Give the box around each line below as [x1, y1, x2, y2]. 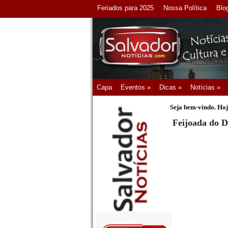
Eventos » [121, 83, 151, 91]
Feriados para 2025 [97, 4, 154, 12]
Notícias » [190, 83, 220, 91]
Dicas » [159, 83, 182, 91]
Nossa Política [163, 4, 207, 12]
